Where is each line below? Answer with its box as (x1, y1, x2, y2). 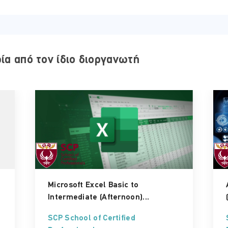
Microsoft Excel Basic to (48, 181, 139, 189)
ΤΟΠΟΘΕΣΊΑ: (130, 48, 169, 56)
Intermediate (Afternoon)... (48, 193, 150, 202)
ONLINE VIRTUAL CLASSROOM (130, 58, 225, 66)
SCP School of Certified (48, 214, 135, 222)
